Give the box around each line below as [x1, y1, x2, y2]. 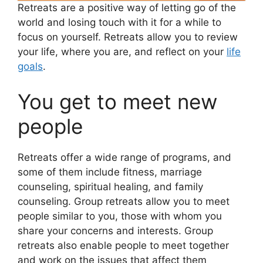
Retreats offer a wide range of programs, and [18, 151, 231, 163]
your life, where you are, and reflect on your [18, 46, 227, 58]
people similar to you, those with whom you [18, 210, 222, 222]
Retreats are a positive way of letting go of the [18, 2, 236, 14]
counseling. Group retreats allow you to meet [18, 195, 230, 207]
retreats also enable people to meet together [18, 239, 229, 251]
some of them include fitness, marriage [18, 166, 202, 178]
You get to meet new [18, 89, 217, 114]
